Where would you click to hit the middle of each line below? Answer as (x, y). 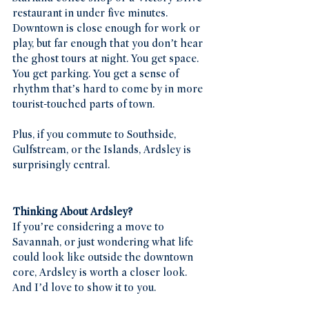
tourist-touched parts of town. (83, 104)
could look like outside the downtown (104, 258)
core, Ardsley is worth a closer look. (101, 273)
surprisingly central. (61, 165)
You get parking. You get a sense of (97, 74)
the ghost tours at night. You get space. (107, 59)
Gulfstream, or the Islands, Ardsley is (103, 150)
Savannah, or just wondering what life (104, 242)
